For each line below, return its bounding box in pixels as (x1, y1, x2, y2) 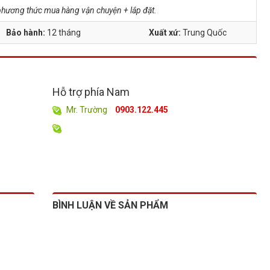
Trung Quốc (183, 28, 227, 37)
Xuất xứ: (149, 28, 183, 37)
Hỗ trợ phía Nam (52, 86, 130, 98)
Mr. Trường (66, 105, 107, 115)
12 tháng (46, 28, 81, 37)
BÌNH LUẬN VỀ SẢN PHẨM (52, 199, 168, 212)
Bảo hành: (5, 28, 47, 37)
